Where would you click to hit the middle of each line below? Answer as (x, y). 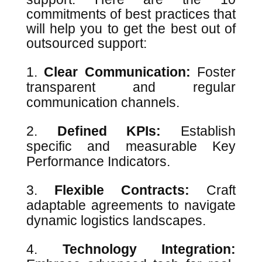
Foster (213, 72)
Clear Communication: (117, 72)
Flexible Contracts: (122, 190)
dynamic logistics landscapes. (118, 220)
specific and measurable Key (131, 146)
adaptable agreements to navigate (131, 205)
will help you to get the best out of (131, 29)
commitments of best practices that (131, 14)
